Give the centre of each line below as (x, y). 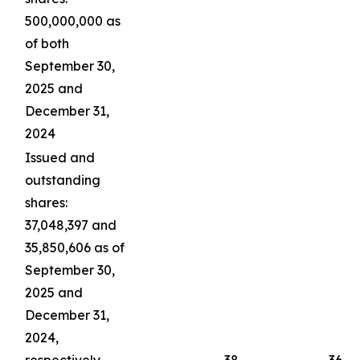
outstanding (63, 180)
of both (47, 43)
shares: (46, 202)
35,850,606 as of (75, 247)
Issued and (60, 157)
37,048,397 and (71, 225)
